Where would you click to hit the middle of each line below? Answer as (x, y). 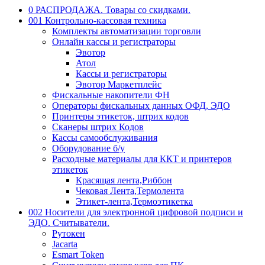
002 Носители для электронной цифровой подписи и (136, 212)
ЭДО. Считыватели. (69, 223)
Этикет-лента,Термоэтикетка (134, 202)
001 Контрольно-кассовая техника (97, 21)
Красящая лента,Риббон (124, 180)
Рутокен (69, 234)
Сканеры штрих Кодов (98, 127)
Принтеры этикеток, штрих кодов (120, 117)
